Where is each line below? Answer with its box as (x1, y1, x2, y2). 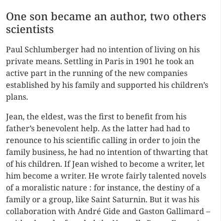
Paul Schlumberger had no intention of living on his (6, 44, 200, 55)
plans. (6, 91, 28, 102)
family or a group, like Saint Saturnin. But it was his (6, 194, 199, 205)
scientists (6, 22, 54, 36)
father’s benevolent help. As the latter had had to (6, 123, 190, 134)
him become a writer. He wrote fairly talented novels (6, 170, 206, 181)
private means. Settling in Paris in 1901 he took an (6, 56, 194, 67)
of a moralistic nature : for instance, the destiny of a (6, 182, 200, 193)
